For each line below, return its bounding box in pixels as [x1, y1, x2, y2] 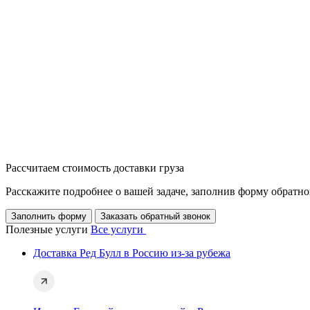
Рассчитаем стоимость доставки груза [6, 162, 184, 174]
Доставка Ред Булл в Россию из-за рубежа [33, 247, 230, 259]
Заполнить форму [11, 211, 86, 222]
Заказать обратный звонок [100, 211, 210, 222]
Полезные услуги [6, 224, 91, 236]
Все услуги [91, 224, 146, 236]
